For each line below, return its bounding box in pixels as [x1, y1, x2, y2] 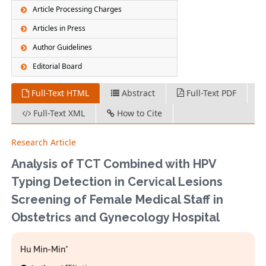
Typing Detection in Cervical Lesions [11, 175, 223, 189]
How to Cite [115, 107, 163, 119]
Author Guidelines [33, 42, 93, 53]
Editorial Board [33, 61, 83, 72]
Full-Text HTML [29, 87, 90, 99]
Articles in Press [33, 23, 86, 34]
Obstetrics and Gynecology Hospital [11, 210, 220, 225]
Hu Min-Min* [20, 245, 69, 255]
